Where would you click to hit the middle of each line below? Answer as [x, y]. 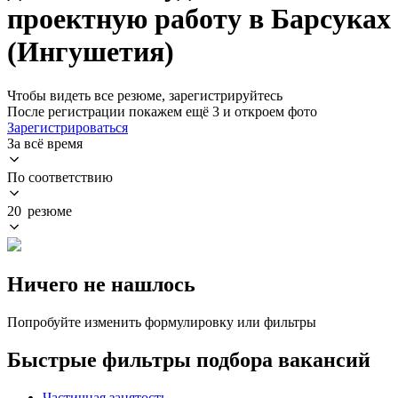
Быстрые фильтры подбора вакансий [189, 359]
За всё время [45, 143]
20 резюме [40, 211]
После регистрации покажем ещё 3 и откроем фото [162, 111]
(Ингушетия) [91, 52]
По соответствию [60, 177]
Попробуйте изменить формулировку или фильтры [162, 322]
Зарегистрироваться [68, 127]
